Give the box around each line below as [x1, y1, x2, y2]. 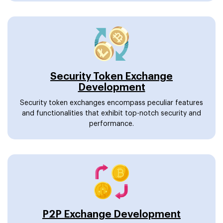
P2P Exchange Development [42, 209, 181, 220]
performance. [89, 120, 134, 127]
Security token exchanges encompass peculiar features [20, 99, 203, 107]
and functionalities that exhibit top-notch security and [22, 110, 201, 117]
